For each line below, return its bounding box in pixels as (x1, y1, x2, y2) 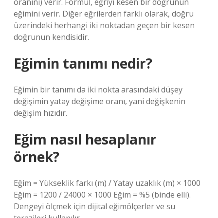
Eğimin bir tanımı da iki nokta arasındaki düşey (14, 84, 182, 95)
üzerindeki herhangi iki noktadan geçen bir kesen (14, 20, 195, 31)
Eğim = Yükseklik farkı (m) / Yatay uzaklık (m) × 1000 (14, 178, 200, 188)
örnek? (14, 147, 59, 166)
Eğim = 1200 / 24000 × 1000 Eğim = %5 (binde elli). (14, 189, 191, 200)
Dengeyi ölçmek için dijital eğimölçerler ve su (14, 201, 175, 212)
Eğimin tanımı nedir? (14, 54, 152, 73)
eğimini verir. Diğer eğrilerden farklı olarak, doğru (14, 8, 194, 19)
